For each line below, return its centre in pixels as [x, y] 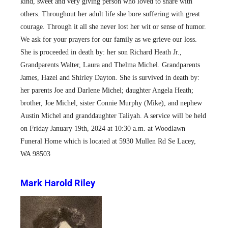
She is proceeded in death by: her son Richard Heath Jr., [101, 52]
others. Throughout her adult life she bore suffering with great [110, 14]
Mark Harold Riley [58, 183]
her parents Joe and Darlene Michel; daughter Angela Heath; [107, 90]
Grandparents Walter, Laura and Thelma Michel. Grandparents [110, 65]
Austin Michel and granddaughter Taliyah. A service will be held [113, 116]
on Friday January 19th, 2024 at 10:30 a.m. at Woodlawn [103, 129]
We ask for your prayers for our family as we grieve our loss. [109, 39]
